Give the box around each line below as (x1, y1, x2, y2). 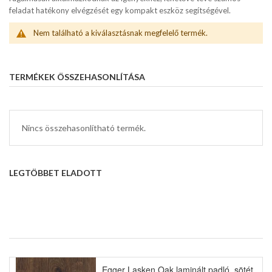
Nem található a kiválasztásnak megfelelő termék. (33, 28, 208, 38)
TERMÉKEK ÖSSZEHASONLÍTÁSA (9, 72, 145, 82)
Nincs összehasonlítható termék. (22, 123, 146, 133)
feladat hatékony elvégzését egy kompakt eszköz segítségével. (9, 5, 231, 15)
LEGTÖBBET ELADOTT (9, 168, 102, 178)
